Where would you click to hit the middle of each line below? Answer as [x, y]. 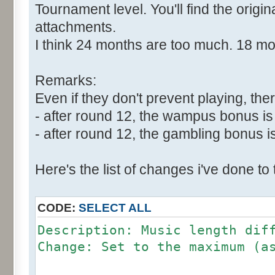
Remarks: [66, 80]
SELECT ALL [115, 207]
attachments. [76, 27]
